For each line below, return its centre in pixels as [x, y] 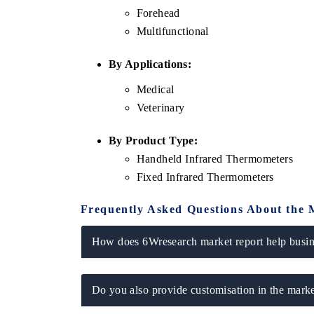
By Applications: [150, 64]
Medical [155, 89]
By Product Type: [153, 140]
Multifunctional [172, 31]
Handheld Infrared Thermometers [215, 158]
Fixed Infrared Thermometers [205, 177]
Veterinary [161, 107]
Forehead [158, 13]
